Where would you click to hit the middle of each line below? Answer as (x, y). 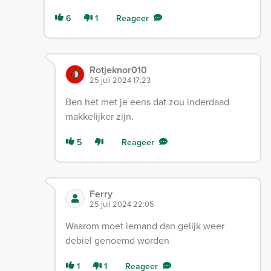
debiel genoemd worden (118, 240)
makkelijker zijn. (100, 116)
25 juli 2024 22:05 (122, 204)
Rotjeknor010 (119, 70)
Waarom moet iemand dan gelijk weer (145, 226)
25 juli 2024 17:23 (120, 80)
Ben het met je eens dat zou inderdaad (148, 102)
